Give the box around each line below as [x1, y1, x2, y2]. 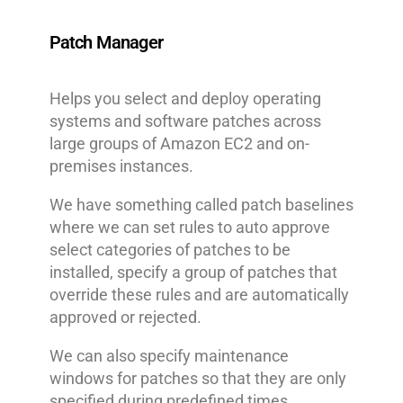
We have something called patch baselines [49, 194, 354, 214]
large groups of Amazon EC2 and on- [49, 133, 309, 153]
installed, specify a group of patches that [49, 262, 337, 282]
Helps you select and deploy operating [49, 88, 321, 108]
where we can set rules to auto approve [49, 217, 330, 237]
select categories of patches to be [49, 239, 291, 259]
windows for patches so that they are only [49, 368, 346, 388]
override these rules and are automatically [49, 284, 349, 304]
